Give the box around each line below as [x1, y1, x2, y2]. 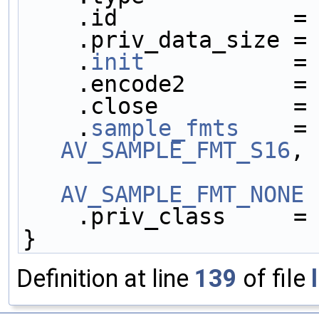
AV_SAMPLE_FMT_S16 [61, 137, 291, 163]
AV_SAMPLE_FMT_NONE [61, 181, 304, 207]
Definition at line [16, 263, 194, 293]
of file [237, 263, 311, 293]
